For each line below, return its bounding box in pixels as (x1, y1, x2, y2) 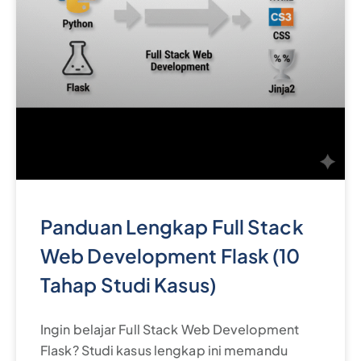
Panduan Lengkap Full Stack (40, 214, 304, 239)
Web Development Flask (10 (40, 243, 301, 268)
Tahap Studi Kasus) (40, 272, 216, 297)
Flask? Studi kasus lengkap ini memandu (40, 342, 288, 359)
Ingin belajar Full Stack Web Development (40, 321, 300, 338)
